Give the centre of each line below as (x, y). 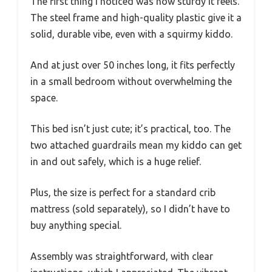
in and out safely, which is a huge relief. (116, 161)
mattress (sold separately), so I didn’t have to (130, 209)
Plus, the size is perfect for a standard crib (123, 192)
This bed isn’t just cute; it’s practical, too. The (131, 128)
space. (44, 97)
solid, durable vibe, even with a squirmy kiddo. (131, 34)
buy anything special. (76, 225)
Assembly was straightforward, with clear (122, 256)
